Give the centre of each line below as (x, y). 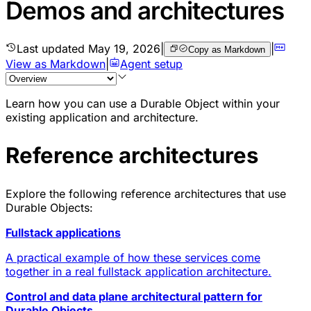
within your (249, 103)
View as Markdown (56, 64)
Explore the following (63, 193)
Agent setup (151, 64)
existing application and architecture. (102, 117)
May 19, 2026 (124, 48)
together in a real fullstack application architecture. (138, 271)
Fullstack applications (63, 232)
